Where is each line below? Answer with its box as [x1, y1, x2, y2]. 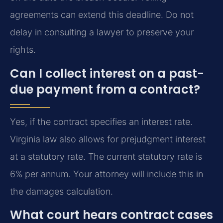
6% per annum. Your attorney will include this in [10, 168, 203, 179]
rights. [10, 44, 36, 55]
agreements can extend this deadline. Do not [10, 9, 194, 20]
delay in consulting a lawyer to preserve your [10, 27, 194, 38]
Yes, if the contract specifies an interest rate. [10, 116, 193, 127]
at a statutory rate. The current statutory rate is [10, 151, 202, 162]
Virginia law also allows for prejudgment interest [10, 133, 206, 144]
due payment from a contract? [10, 81, 200, 98]
